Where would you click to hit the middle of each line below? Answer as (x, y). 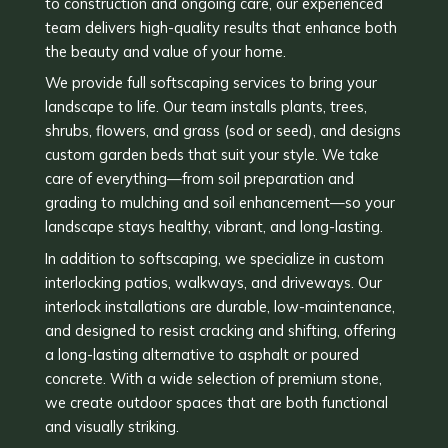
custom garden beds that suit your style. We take (211, 155)
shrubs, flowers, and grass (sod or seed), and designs (222, 131)
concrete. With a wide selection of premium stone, (213, 378)
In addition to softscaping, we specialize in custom (214, 258)
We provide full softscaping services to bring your (210, 83)
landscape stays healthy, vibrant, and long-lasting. (213, 227)
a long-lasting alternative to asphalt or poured (201, 354)
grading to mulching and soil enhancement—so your (219, 203)
